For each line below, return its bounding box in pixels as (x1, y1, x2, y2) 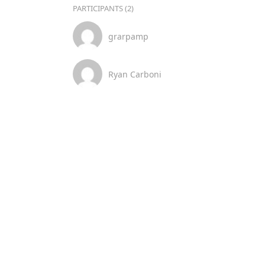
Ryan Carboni (108, 68, 161, 80)
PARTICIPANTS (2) (72, 3, 134, 14)
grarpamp (108, 30, 148, 42)
